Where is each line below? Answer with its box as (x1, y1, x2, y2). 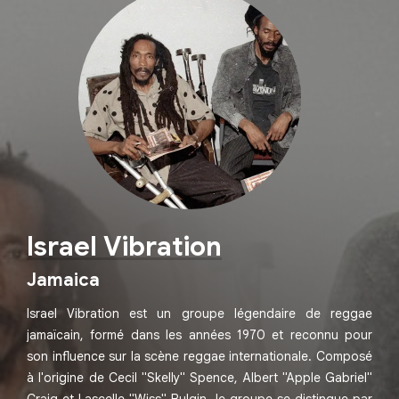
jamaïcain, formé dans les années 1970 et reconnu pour (27, 327, 372, 344)
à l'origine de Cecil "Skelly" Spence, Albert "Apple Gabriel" (27, 370, 372, 387)
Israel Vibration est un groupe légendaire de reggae (27, 305, 372, 322)
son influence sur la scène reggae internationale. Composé (27, 348, 372, 365)
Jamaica (27, 269, 100, 292)
